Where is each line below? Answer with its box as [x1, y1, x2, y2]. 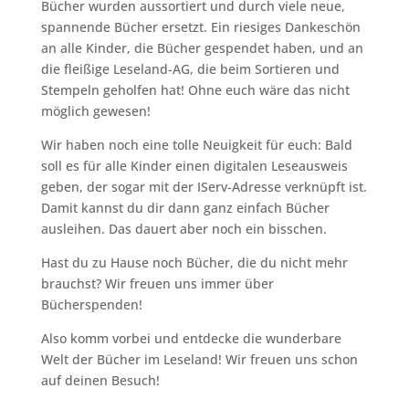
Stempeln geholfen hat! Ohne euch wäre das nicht [40, 81, 350, 99]
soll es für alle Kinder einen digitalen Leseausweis [40, 157, 348, 174]
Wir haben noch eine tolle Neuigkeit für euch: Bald [40, 136, 352, 153]
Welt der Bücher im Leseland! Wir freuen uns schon [40, 351, 358, 368]
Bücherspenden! [40, 296, 142, 313]
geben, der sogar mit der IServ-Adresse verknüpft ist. [40, 178, 367, 195]
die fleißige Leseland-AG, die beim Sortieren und [40, 60, 340, 78]
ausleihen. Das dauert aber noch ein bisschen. [40, 220, 327, 237]
